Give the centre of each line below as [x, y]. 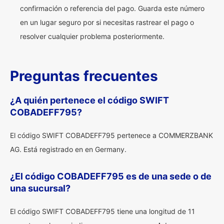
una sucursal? [40, 188]
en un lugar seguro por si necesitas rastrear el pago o [107, 22]
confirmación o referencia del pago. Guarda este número [112, 8]
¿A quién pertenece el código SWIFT [89, 100]
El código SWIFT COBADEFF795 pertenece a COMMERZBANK [111, 135]
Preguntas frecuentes [84, 76]
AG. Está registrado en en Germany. [68, 149]
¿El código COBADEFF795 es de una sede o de [111, 176]
